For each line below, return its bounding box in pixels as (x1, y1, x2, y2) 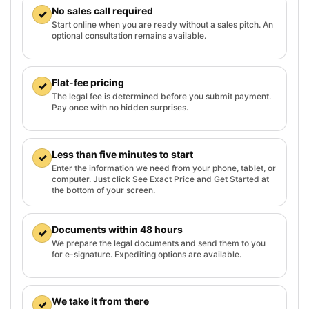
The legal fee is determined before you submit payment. (52, 90, 271, 101)
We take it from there (52, 295, 149, 307)
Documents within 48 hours (52, 223, 183, 235)
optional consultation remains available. (52, 30, 206, 41)
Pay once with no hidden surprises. (52, 101, 188, 112)
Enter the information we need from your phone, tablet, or (52, 162, 276, 173)
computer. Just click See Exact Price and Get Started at (52, 173, 269, 184)
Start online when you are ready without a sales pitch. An (52, 19, 273, 30)
